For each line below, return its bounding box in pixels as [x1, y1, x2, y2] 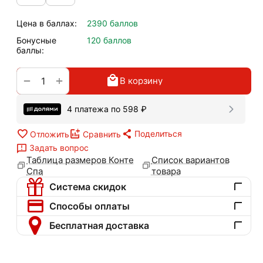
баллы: [16, 45, 44, 55]
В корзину [119, 75, 163, 87]
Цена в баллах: [16, 18, 77, 28]
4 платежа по [67, 104, 123, 114]
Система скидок [49, 180, 126, 193]
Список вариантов [151, 154, 230, 166]
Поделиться [134, 129, 182, 139]
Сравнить [83, 129, 121, 139]
